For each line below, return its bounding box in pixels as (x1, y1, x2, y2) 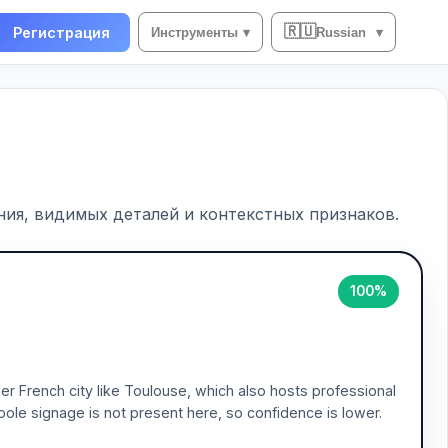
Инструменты (151, 24, 238, 40)
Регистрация (13, 23, 110, 41)
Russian (316, 24, 366, 40)
